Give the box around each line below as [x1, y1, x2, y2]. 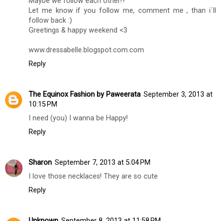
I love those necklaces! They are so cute [29, 172, 158, 181]
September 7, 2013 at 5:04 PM [55, 158, 150, 167]
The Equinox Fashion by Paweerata [29, 90, 141, 99]
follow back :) [29, 16, 72, 25]
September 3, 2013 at [144, 90, 213, 99]
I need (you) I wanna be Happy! [29, 113, 128, 122]
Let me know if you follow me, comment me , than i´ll [29, 6, 216, 15]
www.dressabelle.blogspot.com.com [29, 45, 144, 54]
